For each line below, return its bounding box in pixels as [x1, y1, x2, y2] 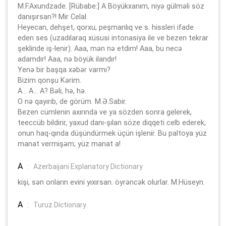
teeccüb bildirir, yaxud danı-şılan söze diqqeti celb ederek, [18, 118, 206, 127]
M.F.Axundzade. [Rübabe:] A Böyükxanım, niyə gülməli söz [18, 1, 204, 11]
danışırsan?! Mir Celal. [18, 12, 88, 21]
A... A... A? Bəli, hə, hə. [18, 86, 86, 95]
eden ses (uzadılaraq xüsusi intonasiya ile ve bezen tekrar [18, 33, 208, 42]
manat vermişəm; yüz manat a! [18, 139, 121, 148]
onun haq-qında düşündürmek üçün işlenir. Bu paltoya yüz [18, 128, 207, 138]
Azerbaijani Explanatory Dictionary [33, 161, 143, 171]
